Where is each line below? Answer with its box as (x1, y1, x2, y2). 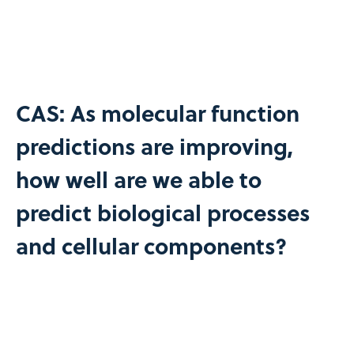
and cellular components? (15, 228, 287, 262)
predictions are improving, (15, 129, 293, 162)
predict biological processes (15, 195, 310, 228)
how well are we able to (15, 162, 262, 195)
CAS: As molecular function (15, 96, 299, 129)
